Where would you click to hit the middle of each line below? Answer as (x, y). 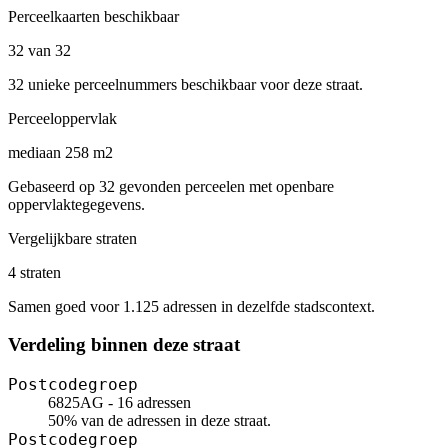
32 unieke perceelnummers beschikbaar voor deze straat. (185, 84)
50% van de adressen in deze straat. (159, 421)
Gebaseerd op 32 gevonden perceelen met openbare (171, 186)
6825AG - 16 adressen (119, 403)
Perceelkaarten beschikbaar (93, 16)
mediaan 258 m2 (60, 152)
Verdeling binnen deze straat (124, 345)
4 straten (34, 272)
